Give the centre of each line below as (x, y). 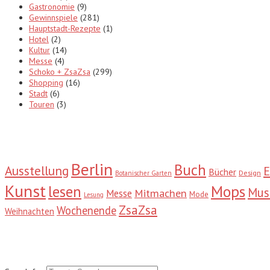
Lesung (94, 195)
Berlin (92, 169)
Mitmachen (161, 193)
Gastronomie (52, 7)
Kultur (39, 50)
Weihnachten (30, 212)
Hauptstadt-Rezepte (65, 29)
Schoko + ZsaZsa (60, 72)
